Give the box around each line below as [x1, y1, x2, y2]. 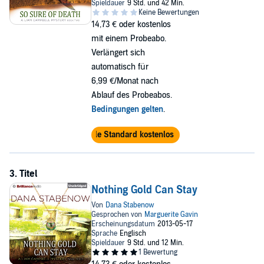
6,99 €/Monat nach [91, 76, 159, 86]
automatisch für [91, 62, 148, 72]
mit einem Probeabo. [91, 34, 166, 44]
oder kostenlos [118, 19, 171, 29]
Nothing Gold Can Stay [91, 184, 197, 196]
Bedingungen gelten [91, 104, 163, 114]
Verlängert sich [91, 48, 145, 58]
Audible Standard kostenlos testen [72, 130, 198, 140]
